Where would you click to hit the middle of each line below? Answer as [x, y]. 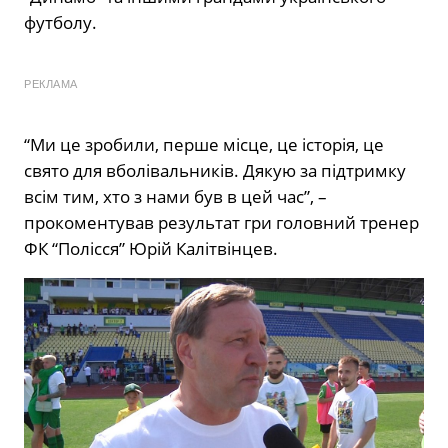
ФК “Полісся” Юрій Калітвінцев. [151, 249]
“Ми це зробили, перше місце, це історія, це [204, 145]
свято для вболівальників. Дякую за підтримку [215, 171]
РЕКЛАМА [51, 84]
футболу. [60, 23]
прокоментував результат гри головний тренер [221, 223]
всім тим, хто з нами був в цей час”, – [175, 197]
